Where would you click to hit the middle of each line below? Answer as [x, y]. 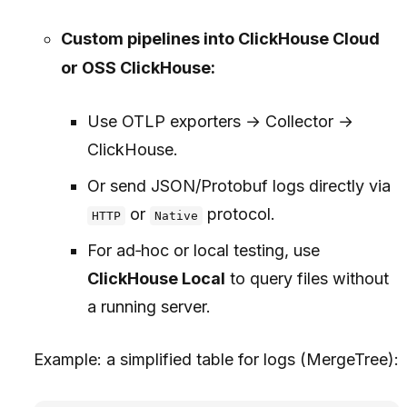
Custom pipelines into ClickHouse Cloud [220, 39]
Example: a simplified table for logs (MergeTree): [217, 359]
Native [177, 216]
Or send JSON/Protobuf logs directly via [238, 186]
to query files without [307, 278]
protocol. [239, 214]
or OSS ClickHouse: [138, 68]
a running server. [149, 307]
